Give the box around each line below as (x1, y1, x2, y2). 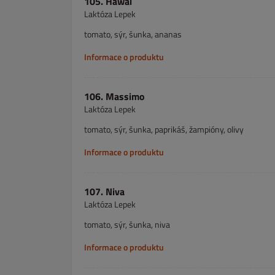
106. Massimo (84, 89, 145, 104)
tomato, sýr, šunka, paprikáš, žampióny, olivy (84, 123, 244, 136)
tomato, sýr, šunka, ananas (84, 28, 182, 41)
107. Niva (84, 184, 125, 199)
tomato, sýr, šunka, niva (84, 218, 170, 231)
